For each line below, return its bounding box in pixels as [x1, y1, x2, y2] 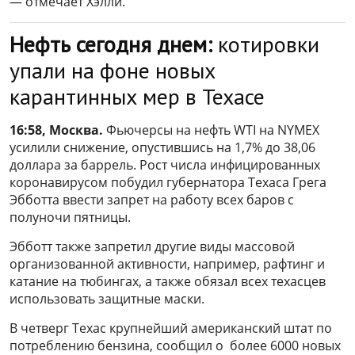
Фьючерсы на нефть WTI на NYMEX [103, 121, 319, 139]
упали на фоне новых [10, 55, 216, 86]
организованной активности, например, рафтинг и [10, 255, 325, 273]
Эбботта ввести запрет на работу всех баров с [10, 191, 294, 209]
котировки [212, 29, 319, 59]
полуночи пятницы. [10, 208, 131, 227]
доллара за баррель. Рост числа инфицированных [10, 156, 320, 174]
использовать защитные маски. [10, 290, 204, 308]
